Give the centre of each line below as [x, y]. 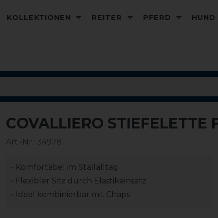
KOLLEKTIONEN [40, 18]
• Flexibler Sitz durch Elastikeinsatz [79, 181]
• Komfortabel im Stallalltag [65, 167]
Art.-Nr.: [21, 142]
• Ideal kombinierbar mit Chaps [71, 194]
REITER [108, 18]
